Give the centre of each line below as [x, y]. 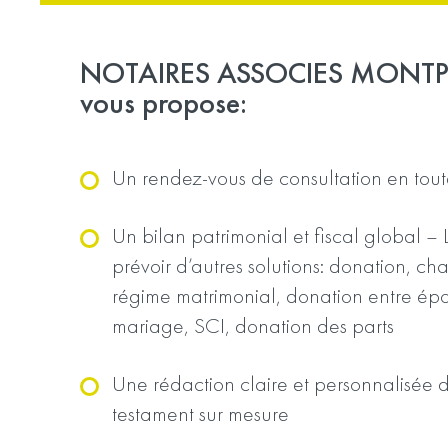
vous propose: [163, 103]
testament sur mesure [200, 413]
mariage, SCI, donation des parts [253, 325]
